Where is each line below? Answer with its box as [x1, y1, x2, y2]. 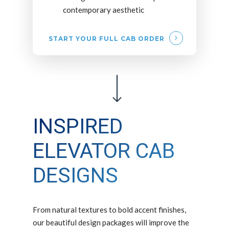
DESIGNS [33, 163, 119, 188]
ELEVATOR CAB [33, 139, 175, 164]
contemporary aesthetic [62, 5, 144, 14]
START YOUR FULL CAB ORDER [48, 34, 165, 42]
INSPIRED [33, 114, 123, 139]
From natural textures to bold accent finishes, [33, 205, 187, 215]
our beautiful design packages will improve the [33, 218, 190, 227]
